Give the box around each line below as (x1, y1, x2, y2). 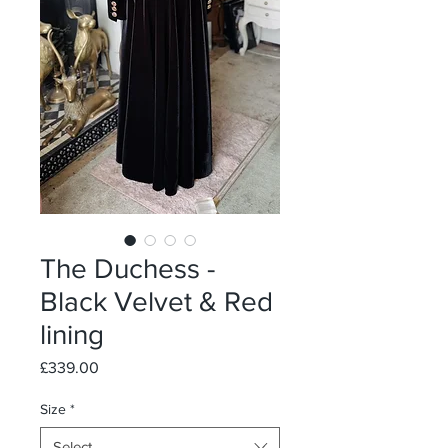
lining (40, 319, 104, 350)
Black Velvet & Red (40, 286, 273, 317)
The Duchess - (40, 253, 215, 284)
